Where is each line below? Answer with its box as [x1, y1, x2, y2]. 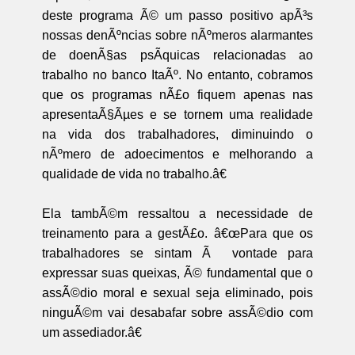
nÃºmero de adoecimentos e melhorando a [41, 147, 314, 161]
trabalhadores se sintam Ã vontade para [41, 246, 314, 260]
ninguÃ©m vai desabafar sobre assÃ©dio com [41, 305, 314, 319]
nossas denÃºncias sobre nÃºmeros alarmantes [41, 28, 314, 42]
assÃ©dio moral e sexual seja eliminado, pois [41, 285, 314, 300]
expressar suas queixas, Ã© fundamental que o [41, 265, 314, 280]
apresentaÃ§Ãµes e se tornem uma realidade [41, 107, 314, 121]
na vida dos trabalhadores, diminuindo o [41, 127, 314, 141]
